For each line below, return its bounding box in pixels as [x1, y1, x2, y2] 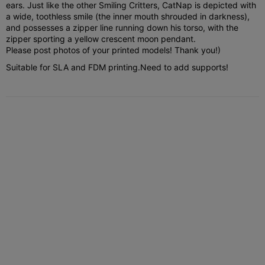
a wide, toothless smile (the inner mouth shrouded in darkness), [6, 11, 250, 21]
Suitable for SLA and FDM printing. [6, 62, 140, 72]
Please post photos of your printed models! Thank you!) [6, 44, 221, 55]
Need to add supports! [140, 62, 228, 72]
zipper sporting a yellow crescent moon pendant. [6, 33, 196, 44]
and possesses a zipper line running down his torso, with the [6, 22, 238, 33]
